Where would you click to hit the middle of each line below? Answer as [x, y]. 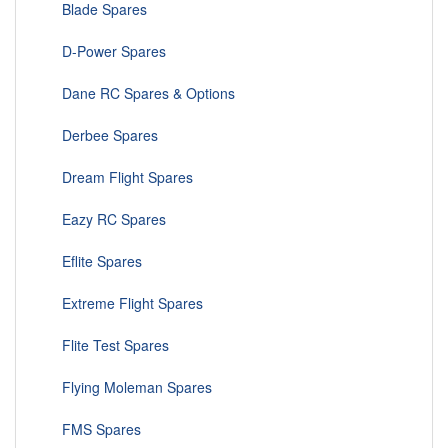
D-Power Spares [106, 51]
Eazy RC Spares [106, 219]
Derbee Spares [102, 135]
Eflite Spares [94, 261]
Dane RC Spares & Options [140, 93]
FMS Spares [93, 429]
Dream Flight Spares [119, 177]
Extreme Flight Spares [124, 303]
